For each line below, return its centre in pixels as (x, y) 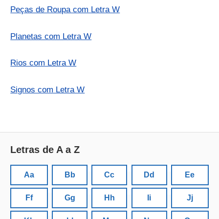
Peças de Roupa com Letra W (65, 10)
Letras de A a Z (45, 150)
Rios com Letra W (44, 63)
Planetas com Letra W (51, 36)
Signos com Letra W (48, 89)
